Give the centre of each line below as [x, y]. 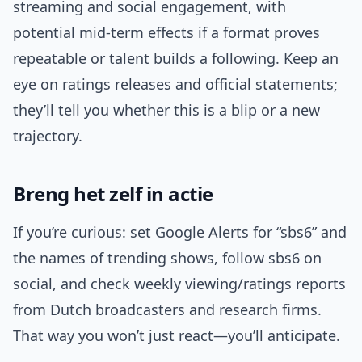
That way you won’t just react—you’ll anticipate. [177, 336]
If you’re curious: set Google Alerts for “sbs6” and [180, 232]
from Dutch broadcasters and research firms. [167, 310]
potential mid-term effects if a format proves [166, 33]
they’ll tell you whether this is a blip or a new [166, 110]
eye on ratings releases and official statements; [175, 84]
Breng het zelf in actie [113, 194]
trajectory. [48, 136]
